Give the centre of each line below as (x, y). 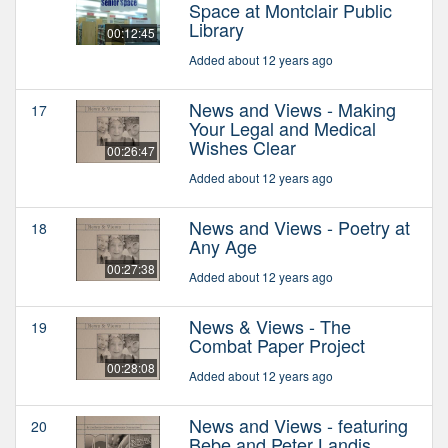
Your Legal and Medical (282, 128)
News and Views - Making (292, 109)
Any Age (223, 246)
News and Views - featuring (298, 425)
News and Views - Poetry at (299, 227)
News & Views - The (270, 326)
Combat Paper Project (277, 345)
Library (216, 29)
